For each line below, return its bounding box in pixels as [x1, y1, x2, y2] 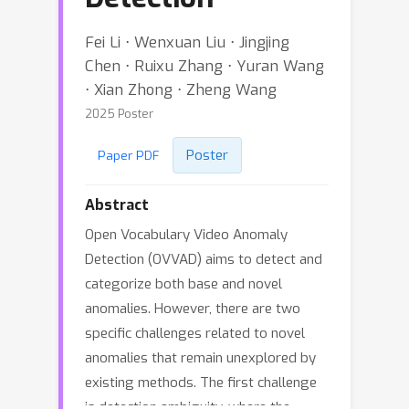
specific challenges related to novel [85, 324, 305, 342]
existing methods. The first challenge [85, 373, 317, 392]
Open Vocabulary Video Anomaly [85, 225, 288, 244]
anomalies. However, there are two [85, 299, 300, 318]
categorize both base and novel [85, 275, 282, 293]
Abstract [85, 195, 149, 215]
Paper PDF [98, 147, 160, 163]
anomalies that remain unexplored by [85, 349, 316, 367]
